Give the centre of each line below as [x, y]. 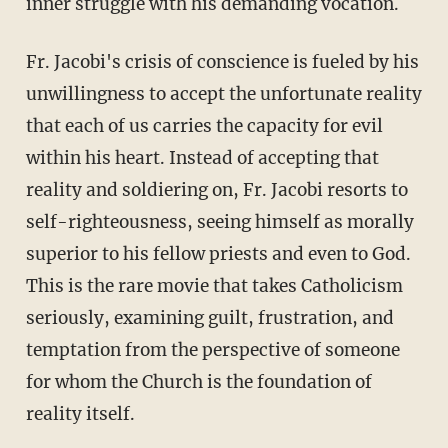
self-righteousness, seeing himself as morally [219, 221]
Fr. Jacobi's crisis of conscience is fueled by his [31, 61]
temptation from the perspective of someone [212, 349]
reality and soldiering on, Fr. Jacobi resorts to [216, 189]
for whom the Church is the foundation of [198, 381]
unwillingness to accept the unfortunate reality [223, 93]
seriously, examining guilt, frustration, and [209, 317]
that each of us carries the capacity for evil [204, 125]
